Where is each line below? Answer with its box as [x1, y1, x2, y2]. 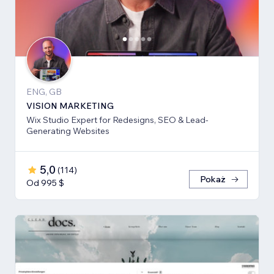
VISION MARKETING [26, 100, 114, 111]
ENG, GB [26, 86, 62, 97]
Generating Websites [26, 125, 109, 136]
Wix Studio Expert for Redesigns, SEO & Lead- [26, 114, 209, 125]
